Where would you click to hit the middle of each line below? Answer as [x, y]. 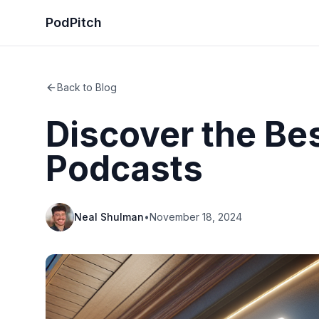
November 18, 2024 [196, 217]
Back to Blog [87, 87]
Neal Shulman [109, 217]
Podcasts [124, 168]
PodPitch [74, 22]
